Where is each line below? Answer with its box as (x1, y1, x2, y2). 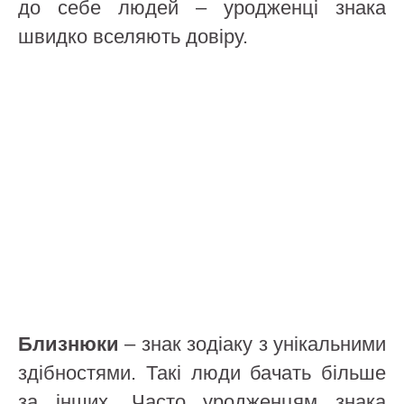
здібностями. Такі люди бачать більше (18, 362, 386, 384)
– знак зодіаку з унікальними (119, 333, 386, 355)
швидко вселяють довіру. (18, 25, 248, 48)
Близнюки (18, 333, 119, 355)
